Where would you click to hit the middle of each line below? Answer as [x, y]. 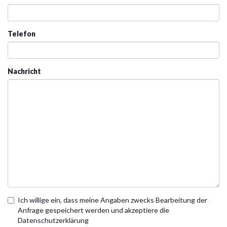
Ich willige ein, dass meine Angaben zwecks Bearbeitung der [112, 200]
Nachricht [24, 71]
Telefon [22, 34]
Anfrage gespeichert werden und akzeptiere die [93, 210]
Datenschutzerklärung [53, 220]
